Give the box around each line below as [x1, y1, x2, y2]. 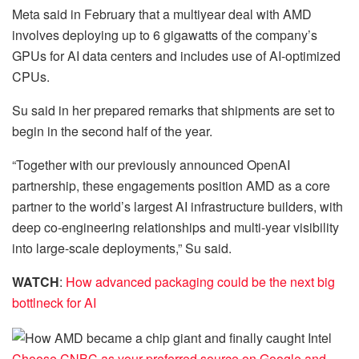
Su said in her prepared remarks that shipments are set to [12, 100, 335, 119]
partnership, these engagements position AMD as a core [12, 175, 330, 195]
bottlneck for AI [12, 292, 96, 312]
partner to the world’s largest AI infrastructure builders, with [12, 196, 343, 216]
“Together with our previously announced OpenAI [12, 155, 290, 174]
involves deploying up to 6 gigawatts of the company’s [12, 25, 317, 44]
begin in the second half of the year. [12, 121, 212, 140]
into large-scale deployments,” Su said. [12, 238, 232, 257]
